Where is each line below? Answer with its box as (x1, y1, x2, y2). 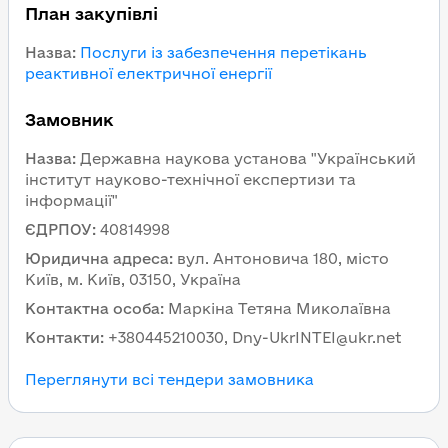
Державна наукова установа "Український (80, 150, 416, 167)
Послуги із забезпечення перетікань (80, 44, 367, 61)
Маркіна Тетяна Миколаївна (168, 300, 391, 317)
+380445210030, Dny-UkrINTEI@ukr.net (108, 329, 402, 346)
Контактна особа (25, 300, 160, 317)
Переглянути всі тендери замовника (25, 371, 314, 388)
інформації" (25, 192, 118, 209)
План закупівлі (25, 4, 158, 23)
